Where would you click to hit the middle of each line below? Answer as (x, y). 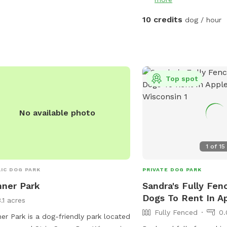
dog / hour (202, 20)
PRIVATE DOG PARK (172, 169)
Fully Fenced (176, 212)
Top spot (182, 78)
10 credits (163, 19)
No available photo (58, 112)
